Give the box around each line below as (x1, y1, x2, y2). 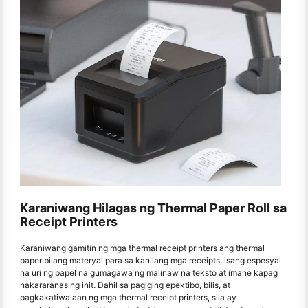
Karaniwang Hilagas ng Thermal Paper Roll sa (20, 200, 287, 215)
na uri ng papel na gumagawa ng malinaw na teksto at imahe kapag (20, 267, 278, 278)
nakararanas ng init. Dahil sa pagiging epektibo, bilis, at (20, 279, 230, 290)
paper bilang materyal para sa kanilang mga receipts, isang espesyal (20, 254, 281, 265)
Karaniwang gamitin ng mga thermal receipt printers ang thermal (20, 242, 265, 253)
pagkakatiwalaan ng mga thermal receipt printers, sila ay (20, 291, 236, 302)
